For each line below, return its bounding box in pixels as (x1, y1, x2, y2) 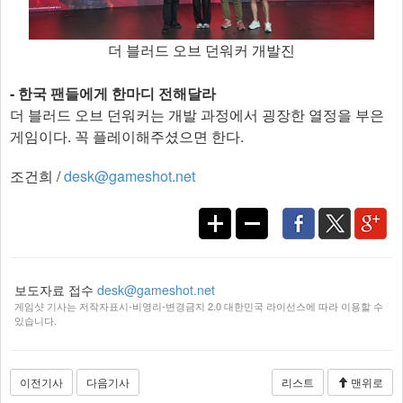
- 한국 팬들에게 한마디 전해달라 (10, 83, 216, 104)
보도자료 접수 (14, 281, 97, 300)
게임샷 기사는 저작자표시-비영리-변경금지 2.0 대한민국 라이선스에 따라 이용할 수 (14, 299, 383, 314)
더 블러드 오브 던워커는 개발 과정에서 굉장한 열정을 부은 (10, 104, 384, 126)
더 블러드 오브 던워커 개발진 (108, 40, 295, 61)
